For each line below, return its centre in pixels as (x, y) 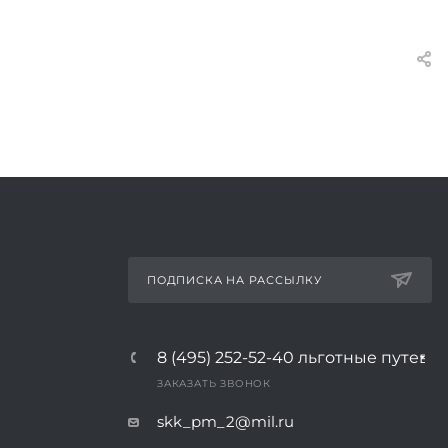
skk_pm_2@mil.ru (225, 421)
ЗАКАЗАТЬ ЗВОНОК (214, 383)
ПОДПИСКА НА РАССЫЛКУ (234, 280)
